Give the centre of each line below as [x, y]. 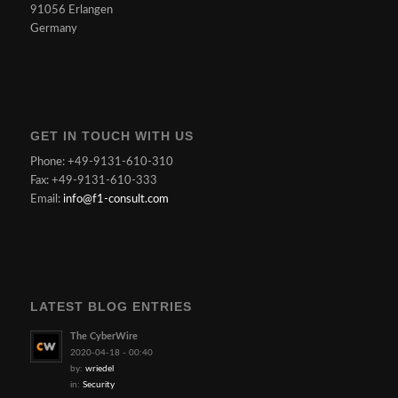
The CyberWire [103, 337]
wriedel [99, 369]
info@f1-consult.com [115, 199]
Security [98, 385]
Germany [53, 28]
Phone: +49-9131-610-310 [101, 162]
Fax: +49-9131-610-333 [93, 180]
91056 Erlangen [71, 10]
